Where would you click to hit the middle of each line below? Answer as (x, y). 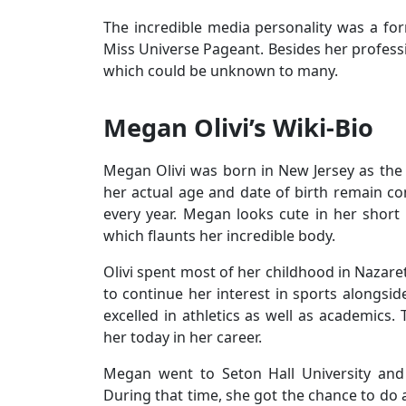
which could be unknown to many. (221, 70)
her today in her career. (183, 337)
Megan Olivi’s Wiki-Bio (238, 127)
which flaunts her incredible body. (219, 235)
